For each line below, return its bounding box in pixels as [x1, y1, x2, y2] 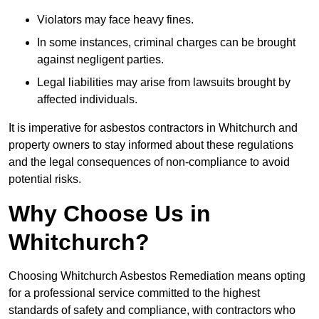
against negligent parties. [37, 53, 164, 66]
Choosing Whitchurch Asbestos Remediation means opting [9, 269, 305, 282]
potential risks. [9, 172, 81, 185]
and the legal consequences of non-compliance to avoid [9, 155, 290, 168]
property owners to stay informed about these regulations [9, 138, 293, 151]
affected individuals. [37, 93, 137, 105]
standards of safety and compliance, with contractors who [9, 303, 296, 316]
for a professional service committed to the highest [9, 286, 260, 299]
